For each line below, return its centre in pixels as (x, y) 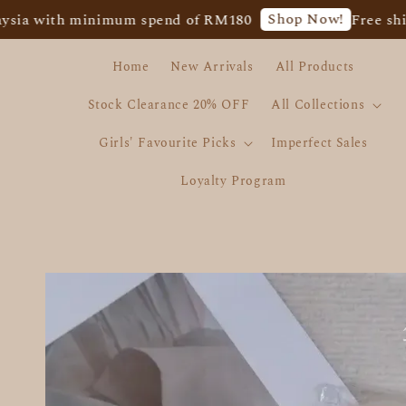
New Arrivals (212, 67)
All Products (314, 67)
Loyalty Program (233, 181)
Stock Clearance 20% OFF (169, 105)
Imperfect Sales (319, 143)
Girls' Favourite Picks (168, 143)
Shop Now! (262, 19)
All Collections (318, 105)
